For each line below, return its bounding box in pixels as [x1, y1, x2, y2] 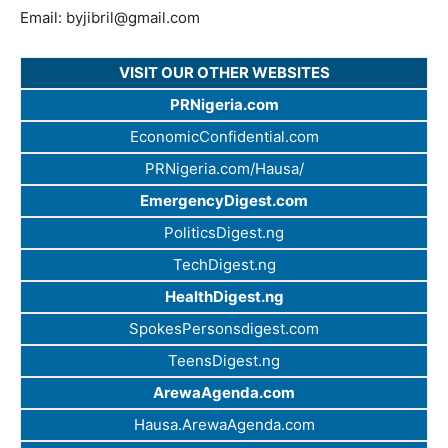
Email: [20, 8, 66, 28]
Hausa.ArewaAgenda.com [133, 415, 315, 435]
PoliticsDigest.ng [164, 223, 284, 243]
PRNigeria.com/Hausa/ [144, 159, 304, 179]
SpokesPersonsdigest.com [129, 319, 319, 339]
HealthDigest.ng [164, 287, 284, 307]
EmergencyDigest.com [140, 191, 308, 211]
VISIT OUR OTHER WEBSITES [118, 63, 330, 83]
